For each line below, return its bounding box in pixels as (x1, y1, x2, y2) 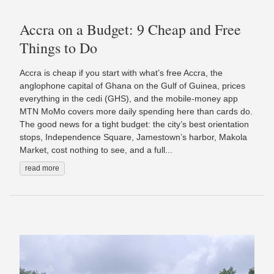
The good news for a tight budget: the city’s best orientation (20, 119, 249, 129)
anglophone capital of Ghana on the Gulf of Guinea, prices (20, 80, 245, 91)
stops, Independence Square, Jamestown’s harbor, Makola (20, 131, 247, 142)
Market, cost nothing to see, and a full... (20, 144, 172, 155)
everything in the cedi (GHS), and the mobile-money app (20, 93, 238, 103)
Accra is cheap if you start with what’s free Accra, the (20, 67, 223, 78)
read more (25, 163, 59, 172)
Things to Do (20, 37, 97, 57)
